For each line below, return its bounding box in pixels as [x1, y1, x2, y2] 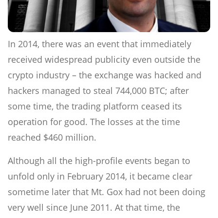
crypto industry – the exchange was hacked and [8, 69, 201, 81]
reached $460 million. [8, 131, 96, 143]
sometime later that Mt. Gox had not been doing [8, 185, 205, 198]
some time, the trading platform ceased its [8, 100, 182, 112]
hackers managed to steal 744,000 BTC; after [8, 84, 189, 96]
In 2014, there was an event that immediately [8, 37, 191, 50]
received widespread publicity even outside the [8, 53, 200, 65]
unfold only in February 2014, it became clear [8, 170, 192, 182]
